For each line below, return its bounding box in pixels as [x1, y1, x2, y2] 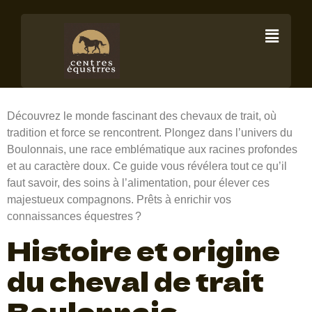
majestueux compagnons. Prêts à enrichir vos [7, 194, 231, 205]
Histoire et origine [7, 231, 280, 270]
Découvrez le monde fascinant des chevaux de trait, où [7, 110, 276, 122]
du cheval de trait [7, 262, 264, 300]
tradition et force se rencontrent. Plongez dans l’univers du [7, 127, 292, 139]
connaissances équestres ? [7, 210, 141, 222]
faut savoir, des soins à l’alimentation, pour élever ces [7, 177, 270, 189]
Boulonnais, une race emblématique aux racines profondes [7, 143, 297, 155]
